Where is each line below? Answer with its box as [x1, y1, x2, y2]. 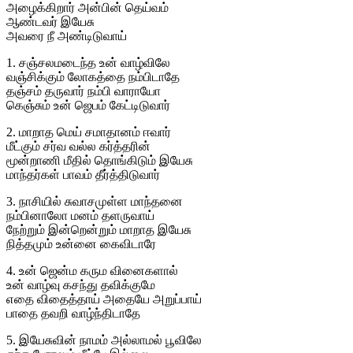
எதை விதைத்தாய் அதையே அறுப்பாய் [6, 292, 202, 306]
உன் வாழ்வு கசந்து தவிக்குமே [6, 277, 155, 292]
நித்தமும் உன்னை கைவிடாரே [6, 236, 156, 251]
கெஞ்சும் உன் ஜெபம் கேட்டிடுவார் [6, 98, 170, 112]
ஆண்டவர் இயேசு [6, 14, 95, 28]
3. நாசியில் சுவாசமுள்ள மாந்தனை [6, 194, 183, 208]
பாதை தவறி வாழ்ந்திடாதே [6, 306, 140, 320]
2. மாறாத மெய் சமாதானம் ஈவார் [6, 124, 171, 139]
